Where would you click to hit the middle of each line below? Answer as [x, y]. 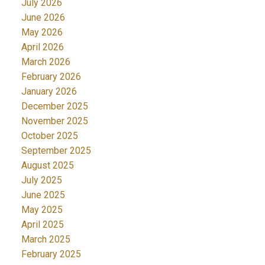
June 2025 [43, 195]
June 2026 [43, 18]
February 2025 [51, 254]
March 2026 [46, 62]
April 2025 [42, 225]
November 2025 [54, 121]
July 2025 [41, 180]
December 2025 [54, 106]
